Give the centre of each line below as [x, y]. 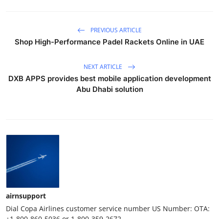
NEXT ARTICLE [104, 66]
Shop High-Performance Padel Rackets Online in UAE [109, 42]
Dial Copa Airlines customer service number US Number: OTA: [108, 209]
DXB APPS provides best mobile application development [109, 79]
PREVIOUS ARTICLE [115, 30]
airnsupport [26, 196]
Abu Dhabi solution [109, 89]
